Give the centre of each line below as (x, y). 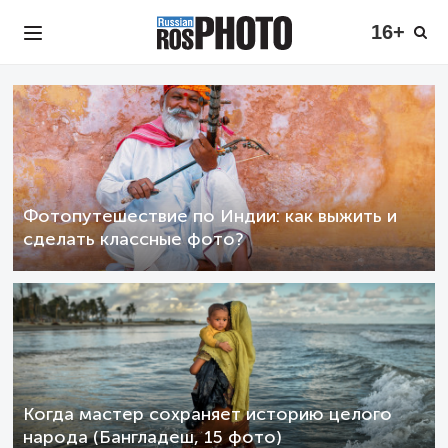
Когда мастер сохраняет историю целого (207, 414)
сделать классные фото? (133, 239)
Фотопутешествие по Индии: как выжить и (210, 216)
